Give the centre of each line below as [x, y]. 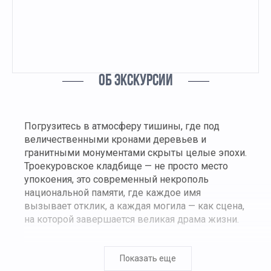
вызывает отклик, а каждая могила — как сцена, [134, 206]
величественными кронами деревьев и [115, 140]
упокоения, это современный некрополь [116, 180]
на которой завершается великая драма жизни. [132, 220]
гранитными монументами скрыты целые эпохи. [135, 153]
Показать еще [148, 259]
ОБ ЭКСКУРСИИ [135, 82]
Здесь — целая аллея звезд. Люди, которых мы [132, 246]
